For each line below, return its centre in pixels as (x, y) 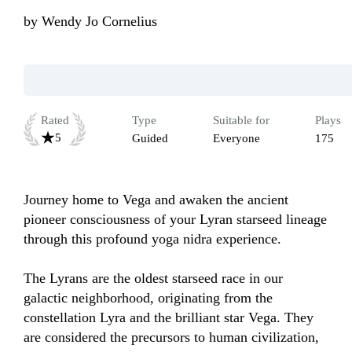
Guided (150, 139)
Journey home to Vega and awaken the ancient (156, 200)
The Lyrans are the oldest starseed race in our (153, 279)
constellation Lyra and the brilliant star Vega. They (169, 318)
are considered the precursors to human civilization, (171, 337)
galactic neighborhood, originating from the (148, 298)
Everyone (236, 139)
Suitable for (241, 121)
